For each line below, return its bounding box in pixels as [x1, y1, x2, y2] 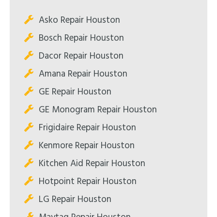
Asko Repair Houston [39, 13, 120, 28]
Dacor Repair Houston [39, 48, 124, 63]
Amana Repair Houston [39, 66, 127, 81]
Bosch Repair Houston [39, 31, 124, 46]
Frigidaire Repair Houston [39, 120, 136, 135]
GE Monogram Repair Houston [39, 102, 157, 117]
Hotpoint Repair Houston [39, 174, 137, 189]
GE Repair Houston [39, 84, 111, 99]
